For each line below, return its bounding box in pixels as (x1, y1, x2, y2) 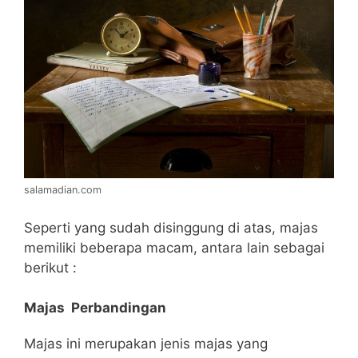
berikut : (24, 259, 77, 276)
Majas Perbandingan (24, 300, 166, 316)
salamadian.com (24, 184, 101, 197)
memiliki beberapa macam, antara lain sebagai (24, 239, 324, 256)
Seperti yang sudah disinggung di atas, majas (24, 219, 318, 236)
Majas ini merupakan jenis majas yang (24, 336, 268, 352)
